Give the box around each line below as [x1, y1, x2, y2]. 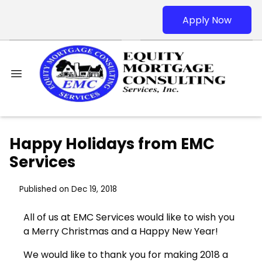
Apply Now [182, 13, 232, 27]
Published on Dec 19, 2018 [19, 184, 117, 195]
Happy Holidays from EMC [9, 133, 215, 155]
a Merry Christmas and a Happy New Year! [23, 225, 218, 239]
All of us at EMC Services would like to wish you [23, 211, 235, 225]
